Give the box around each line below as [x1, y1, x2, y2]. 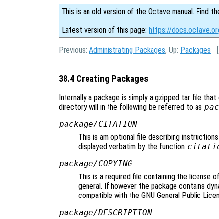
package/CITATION [59, 119, 137, 129]
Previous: [59, 45, 89, 55]
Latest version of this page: [62, 25, 149, 35]
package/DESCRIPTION [59, 208, 152, 218]
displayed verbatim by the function [78, 142, 187, 152]
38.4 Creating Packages [59, 73, 148, 84]
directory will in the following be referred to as [59, 102, 204, 112]
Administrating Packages [89, 45, 165, 55]
